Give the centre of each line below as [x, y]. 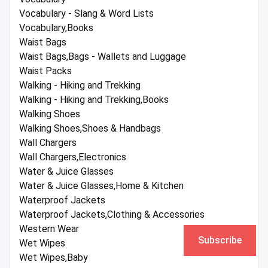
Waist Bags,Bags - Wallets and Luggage [103, 57]
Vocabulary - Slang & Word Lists [86, 14]
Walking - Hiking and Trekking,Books [94, 100]
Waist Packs [45, 71]
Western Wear [49, 229]
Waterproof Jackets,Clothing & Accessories [112, 215]
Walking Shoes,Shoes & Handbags [90, 129]
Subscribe [220, 240]
